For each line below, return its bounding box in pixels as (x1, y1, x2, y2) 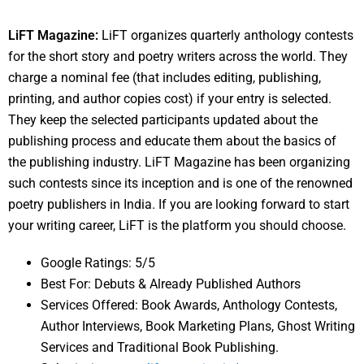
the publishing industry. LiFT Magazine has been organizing (8, 154, 350, 171)
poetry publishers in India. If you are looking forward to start (8, 197, 349, 213)
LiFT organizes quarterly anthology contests (98, 28, 353, 44)
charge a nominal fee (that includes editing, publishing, (8, 70, 321, 86)
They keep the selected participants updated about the (8, 112, 318, 128)
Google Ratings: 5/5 (41, 255, 155, 271)
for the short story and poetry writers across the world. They (8, 49, 348, 65)
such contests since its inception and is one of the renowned (8, 175, 353, 192)
